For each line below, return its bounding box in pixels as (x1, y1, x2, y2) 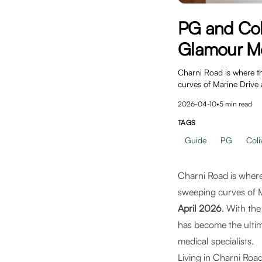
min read (223, 99, 252, 108)
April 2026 (178, 202, 222, 214)
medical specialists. (178, 235, 254, 247)
